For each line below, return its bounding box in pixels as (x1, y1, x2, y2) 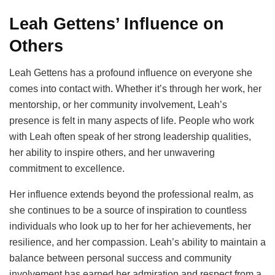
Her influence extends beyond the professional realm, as (9, 189, 254, 200)
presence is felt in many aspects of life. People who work (9, 115, 254, 126)
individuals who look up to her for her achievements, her (9, 221, 251, 232)
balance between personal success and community (9, 253, 231, 264)
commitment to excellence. (9, 163, 125, 174)
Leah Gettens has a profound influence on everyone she (9, 68, 252, 79)
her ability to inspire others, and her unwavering (9, 147, 215, 158)
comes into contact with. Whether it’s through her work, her (9, 83, 261, 95)
